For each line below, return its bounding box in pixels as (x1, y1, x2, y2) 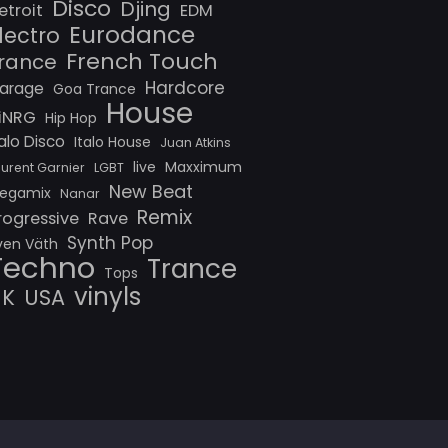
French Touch (66, 45, 218, 77)
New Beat (109, 178, 193, 204)
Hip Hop (45, 107, 97, 128)
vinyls (74, 278, 141, 314)
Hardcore (145, 75, 225, 100)
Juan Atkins (160, 133, 231, 151)
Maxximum (165, 156, 242, 177)
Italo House (74, 131, 151, 152)
